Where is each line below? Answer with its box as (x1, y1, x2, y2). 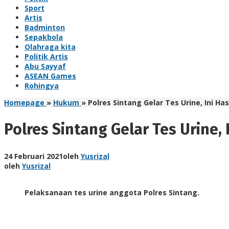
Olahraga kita (25, 42, 76, 52)
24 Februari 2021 (4, 151, 63, 161)
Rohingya (25, 81, 59, 90)
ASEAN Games (25, 71, 76, 81)
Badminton (25, 22, 65, 32)
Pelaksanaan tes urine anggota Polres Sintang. (25, 187, 199, 197)
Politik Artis (25, 52, 68, 61)
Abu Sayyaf (25, 61, 66, 71)
